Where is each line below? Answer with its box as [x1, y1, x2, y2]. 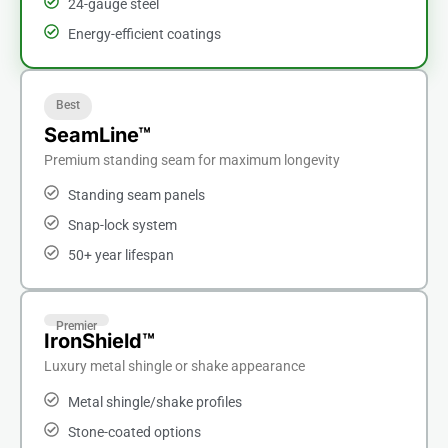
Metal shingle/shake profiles [67, 393, 242, 410]
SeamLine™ [44, 122, 151, 147]
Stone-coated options [67, 423, 201, 440]
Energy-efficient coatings [67, 26, 221, 43]
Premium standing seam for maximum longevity [44, 151, 340, 168]
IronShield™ [44, 329, 155, 354]
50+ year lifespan [67, 247, 174, 264]
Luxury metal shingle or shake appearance [44, 358, 305, 375]
